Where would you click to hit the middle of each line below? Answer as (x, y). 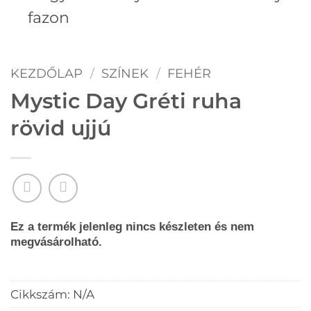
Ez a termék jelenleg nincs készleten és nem (132, 226)
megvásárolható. (56, 241)
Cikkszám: (42, 294)
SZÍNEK (125, 73)
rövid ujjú (61, 128)
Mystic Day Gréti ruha (126, 101)
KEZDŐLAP (47, 73)
